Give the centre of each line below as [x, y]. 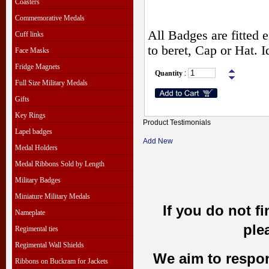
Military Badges [38, 180]
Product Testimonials [177, 122]
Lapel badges [34, 131]
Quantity [169, 73]
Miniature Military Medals [53, 196]
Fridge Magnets [38, 67]
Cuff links [29, 34]
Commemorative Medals [50, 18]
